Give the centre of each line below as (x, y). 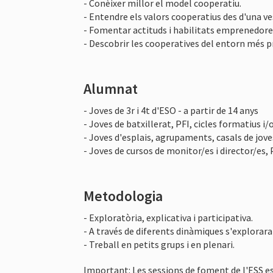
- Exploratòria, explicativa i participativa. (168, 217)
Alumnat (111, 88)
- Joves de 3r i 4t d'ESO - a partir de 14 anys (171, 110)
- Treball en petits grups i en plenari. (159, 244)
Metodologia (123, 196)
